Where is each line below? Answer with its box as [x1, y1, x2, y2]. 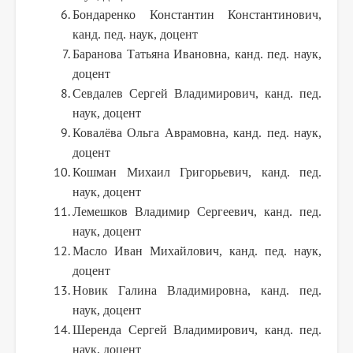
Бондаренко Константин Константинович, [72, 7, 321, 21]
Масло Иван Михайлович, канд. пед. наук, [72, 243, 321, 258]
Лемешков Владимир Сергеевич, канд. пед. [72, 204, 321, 218]
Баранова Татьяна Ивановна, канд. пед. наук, [72, 46, 321, 61]
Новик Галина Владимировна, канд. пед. [72, 283, 321, 297]
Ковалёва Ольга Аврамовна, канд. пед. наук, [72, 125, 321, 139]
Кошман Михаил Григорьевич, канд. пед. [72, 165, 321, 179]
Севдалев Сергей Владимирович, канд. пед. [72, 86, 321, 100]
